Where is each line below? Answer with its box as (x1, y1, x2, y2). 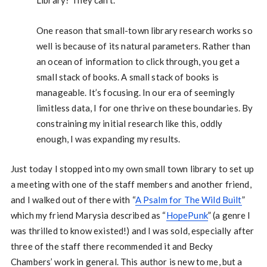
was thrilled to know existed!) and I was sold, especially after (10, 225, 254, 236)
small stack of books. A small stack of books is (36, 71, 219, 82)
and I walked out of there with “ (10, 194, 135, 205)
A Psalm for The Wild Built (135, 194, 242, 205)
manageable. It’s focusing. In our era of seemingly (36, 86, 235, 98)
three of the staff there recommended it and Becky (10, 240, 213, 252)
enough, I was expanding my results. (36, 133, 181, 144)
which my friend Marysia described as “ (10, 209, 166, 221)
